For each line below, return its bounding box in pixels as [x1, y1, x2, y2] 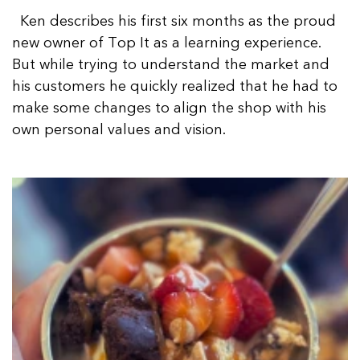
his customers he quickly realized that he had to [12, 76, 337, 96]
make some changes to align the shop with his [12, 98, 326, 118]
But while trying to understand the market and [12, 55, 329, 75]
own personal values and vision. [12, 120, 226, 140]
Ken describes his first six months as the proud [12, 11, 336, 31]
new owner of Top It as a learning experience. [12, 33, 321, 53]
